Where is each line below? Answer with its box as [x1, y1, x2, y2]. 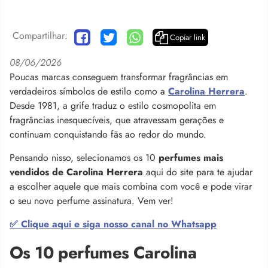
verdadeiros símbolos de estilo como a [10, 84, 168, 98]
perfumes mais [159, 150, 223, 165]
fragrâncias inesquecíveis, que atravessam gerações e [10, 112, 224, 127]
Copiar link [170, 32, 205, 43]
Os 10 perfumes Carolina [10, 240, 197, 265]
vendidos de [10, 165, 66, 179]
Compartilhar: [13, 29, 68, 42]
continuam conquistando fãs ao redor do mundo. [10, 127, 206, 141]
